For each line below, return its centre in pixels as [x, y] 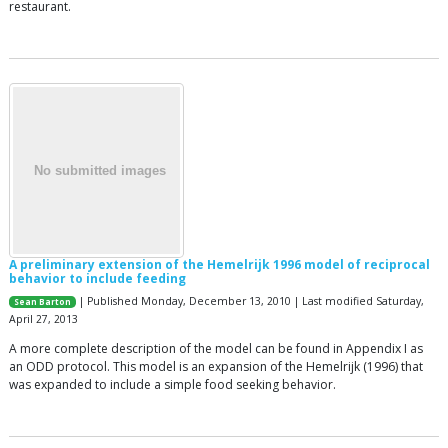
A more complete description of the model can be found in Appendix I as [216, 348]
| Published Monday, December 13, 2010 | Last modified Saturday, [250, 300]
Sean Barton [43, 301]
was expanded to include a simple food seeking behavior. [172, 384]
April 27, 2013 [43, 318]
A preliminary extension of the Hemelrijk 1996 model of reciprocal [219, 264]
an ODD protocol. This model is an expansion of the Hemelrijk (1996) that [216, 366]
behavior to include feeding [97, 278]
